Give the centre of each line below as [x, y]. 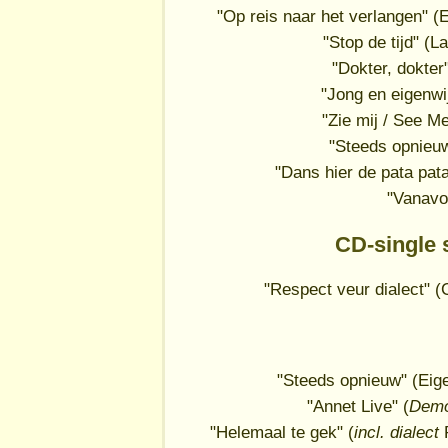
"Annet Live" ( [357, 407]
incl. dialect [396, 433]
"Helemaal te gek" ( [282, 433]
